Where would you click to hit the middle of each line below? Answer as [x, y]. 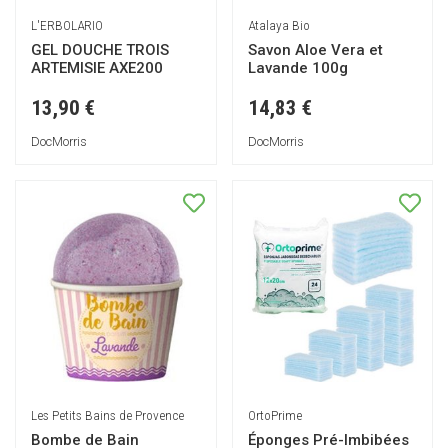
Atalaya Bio [278, 24]
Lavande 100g [297, 67]
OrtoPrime [274, 414]
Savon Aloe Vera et [315, 49]
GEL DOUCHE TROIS [100, 49]
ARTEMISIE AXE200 [97, 67]
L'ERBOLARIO [67, 24]
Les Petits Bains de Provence [107, 414]
